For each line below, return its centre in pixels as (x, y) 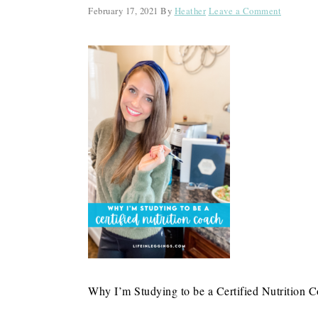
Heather (190, 11)
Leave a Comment (245, 11)
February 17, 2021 (123, 11)
